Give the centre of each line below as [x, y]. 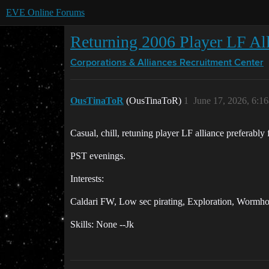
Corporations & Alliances [124, 63]
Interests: [87, 179]
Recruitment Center [222, 63]
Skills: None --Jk [102, 224]
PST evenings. [98, 156]
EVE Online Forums [45, 12]
